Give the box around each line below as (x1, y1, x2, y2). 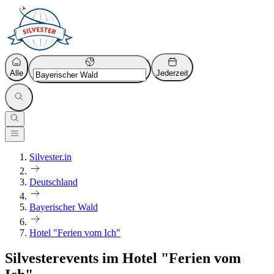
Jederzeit (156, 68, 188, 78)
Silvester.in (29, 152, 72, 162)
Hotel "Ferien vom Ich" (29, 227, 120, 238)
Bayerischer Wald (29, 202, 98, 213)
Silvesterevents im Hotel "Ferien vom (5, 250, 241, 267)
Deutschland (29, 177, 78, 188)
